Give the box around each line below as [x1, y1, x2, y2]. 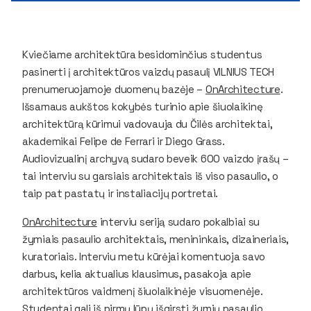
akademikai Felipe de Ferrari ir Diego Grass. [22, 134, 225, 148]
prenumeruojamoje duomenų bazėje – [22, 82, 205, 96]
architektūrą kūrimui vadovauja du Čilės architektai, [22, 117, 273, 131]
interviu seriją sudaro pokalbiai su [96, 215, 260, 228]
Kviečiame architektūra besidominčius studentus [22, 47, 262, 61]
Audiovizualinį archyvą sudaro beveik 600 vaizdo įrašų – [22, 151, 289, 165]
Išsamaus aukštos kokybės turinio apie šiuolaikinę [22, 99, 263, 113]
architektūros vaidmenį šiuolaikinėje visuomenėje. [22, 284, 263, 298]
